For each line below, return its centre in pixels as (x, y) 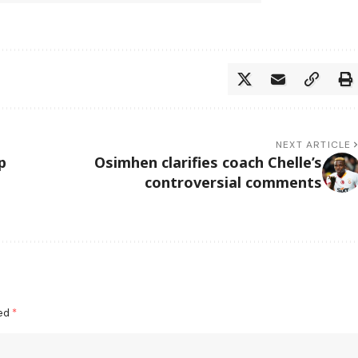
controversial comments (233, 182)
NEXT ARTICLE (314, 144)
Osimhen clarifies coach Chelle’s (208, 162)
